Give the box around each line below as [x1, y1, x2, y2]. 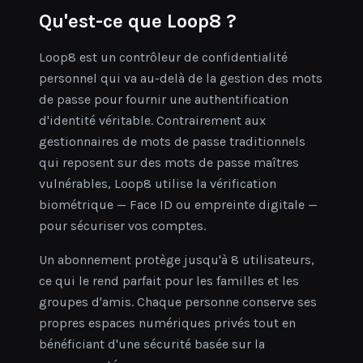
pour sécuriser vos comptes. [39, 218, 206, 233]
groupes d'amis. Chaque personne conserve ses [39, 294, 317, 310]
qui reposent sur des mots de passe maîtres [39, 155, 299, 170]
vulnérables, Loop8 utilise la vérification [39, 176, 276, 191]
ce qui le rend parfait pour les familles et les [39, 273, 299, 288]
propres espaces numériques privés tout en [39, 315, 296, 331]
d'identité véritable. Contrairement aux [39, 113, 266, 128]
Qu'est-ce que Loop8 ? [39, 10, 237, 32]
